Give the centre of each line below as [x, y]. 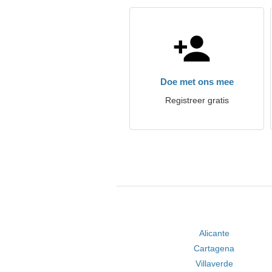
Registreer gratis [197, 100]
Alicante [214, 233]
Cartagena [214, 248]
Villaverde [214, 263]
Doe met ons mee [197, 82]
